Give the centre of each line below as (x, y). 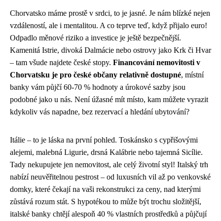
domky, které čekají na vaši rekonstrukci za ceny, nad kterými (105, 189)
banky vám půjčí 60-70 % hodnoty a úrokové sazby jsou (98, 87)
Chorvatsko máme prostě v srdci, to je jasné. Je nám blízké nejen (110, 13)
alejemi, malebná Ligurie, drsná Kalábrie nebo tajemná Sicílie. (106, 152)
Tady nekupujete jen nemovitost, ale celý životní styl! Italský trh (109, 164)
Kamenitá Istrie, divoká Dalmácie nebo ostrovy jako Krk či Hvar (110, 50)
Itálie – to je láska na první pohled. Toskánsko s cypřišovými (104, 140)
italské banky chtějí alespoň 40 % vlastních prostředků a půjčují (108, 214)
